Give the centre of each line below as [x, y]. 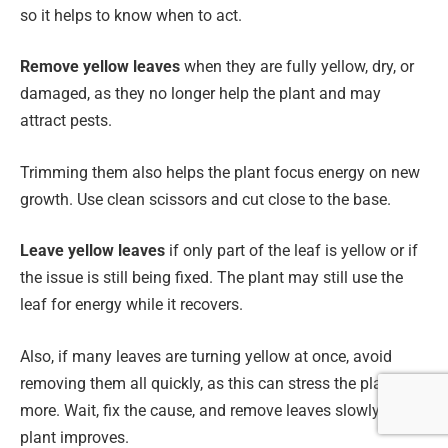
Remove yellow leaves [100, 67]
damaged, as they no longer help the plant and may [200, 94]
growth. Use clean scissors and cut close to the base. [205, 199]
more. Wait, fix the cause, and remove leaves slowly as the [223, 410]
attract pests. [66, 121]
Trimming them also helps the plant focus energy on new [220, 172]
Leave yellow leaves [92, 251]
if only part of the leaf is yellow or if [291, 251]
